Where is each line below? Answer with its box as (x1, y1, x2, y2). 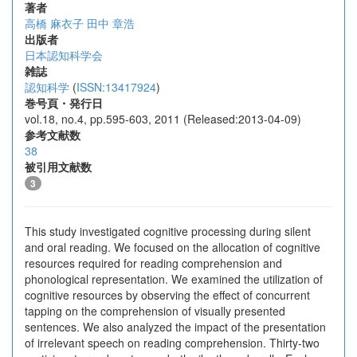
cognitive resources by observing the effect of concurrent (25, 287, 310, 303)
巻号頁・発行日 (25, 95, 103, 111)
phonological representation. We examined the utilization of (25, 271, 323, 287)
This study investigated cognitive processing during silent (25, 223, 311, 239)
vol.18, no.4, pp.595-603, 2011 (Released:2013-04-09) (25, 111, 301, 127)
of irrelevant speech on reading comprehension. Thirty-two (25, 335, 320, 351)
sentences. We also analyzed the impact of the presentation (25, 319, 326, 335)
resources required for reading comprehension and (25, 255, 282, 271)
